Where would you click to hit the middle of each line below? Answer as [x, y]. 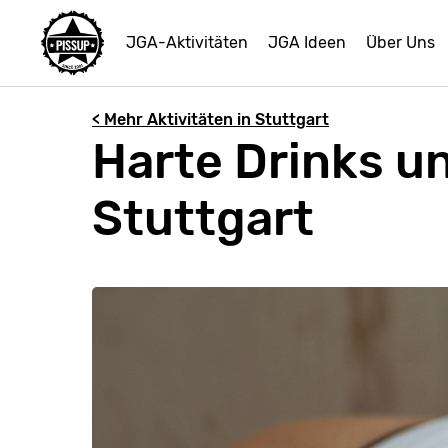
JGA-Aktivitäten [187, 42]
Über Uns [400, 42]
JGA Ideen [307, 42]
